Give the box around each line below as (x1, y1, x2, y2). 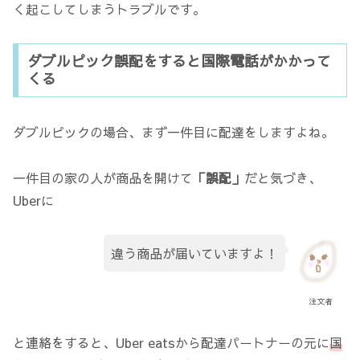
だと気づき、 (244, 169, 321, 187)
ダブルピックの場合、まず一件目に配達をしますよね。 (13, 123, 334, 141)
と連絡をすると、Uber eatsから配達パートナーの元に (13, 333, 329, 352)
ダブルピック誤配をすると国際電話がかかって (27, 51, 331, 72)
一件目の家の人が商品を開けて (13, 169, 193, 187)
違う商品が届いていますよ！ (111, 243, 279, 262)
